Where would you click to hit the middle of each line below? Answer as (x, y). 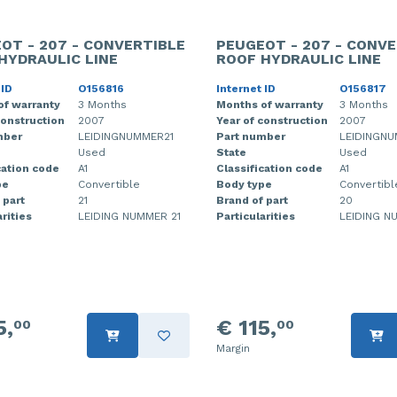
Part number (251, 136)
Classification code (269, 168)
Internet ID (246, 89)
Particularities (256, 216)
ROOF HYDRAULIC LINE (299, 59)
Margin (233, 348)
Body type (244, 184)
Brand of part (252, 200)
